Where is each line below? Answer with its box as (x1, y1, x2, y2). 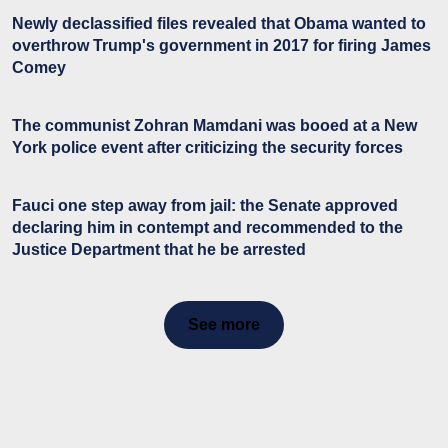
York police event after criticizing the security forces (12, 139, 403, 157)
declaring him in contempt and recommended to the (12, 219, 403, 237)
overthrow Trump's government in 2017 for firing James (12, 37, 431, 55)
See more (188, 316, 260, 334)
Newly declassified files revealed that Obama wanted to (12, 15, 426, 33)
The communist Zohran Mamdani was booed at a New (12, 117, 417, 135)
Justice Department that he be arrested (12, 241, 306, 259)
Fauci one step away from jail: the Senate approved (12, 197, 398, 215)
